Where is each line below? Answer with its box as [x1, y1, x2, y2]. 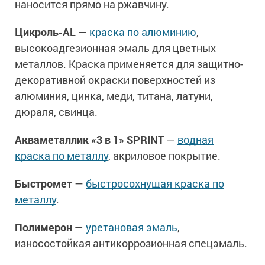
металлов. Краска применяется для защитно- [15, 57, 243, 72]
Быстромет [15, 176, 75, 191]
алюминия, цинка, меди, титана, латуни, [15, 89, 213, 104]
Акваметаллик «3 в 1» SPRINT [15, 132, 164, 147]
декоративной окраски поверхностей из [15, 73, 215, 88]
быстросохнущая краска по [86, 176, 224, 191]
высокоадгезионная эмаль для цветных [15, 41, 216, 56]
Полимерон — [15, 220, 86, 235]
